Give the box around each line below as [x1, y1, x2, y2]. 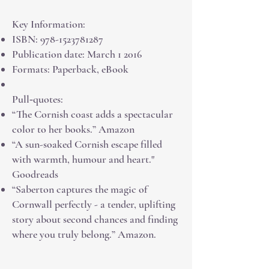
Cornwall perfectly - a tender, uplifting [12, 198, 175, 211]
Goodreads [12, 168, 58, 181]
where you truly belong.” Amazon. [12, 228, 156, 241]
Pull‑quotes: [12, 92, 63, 106]
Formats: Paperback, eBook [12, 62, 128, 76]
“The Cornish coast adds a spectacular [12, 107, 173, 121]
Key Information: [12, 17, 85, 31]
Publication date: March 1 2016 [12, 47, 142, 61]
